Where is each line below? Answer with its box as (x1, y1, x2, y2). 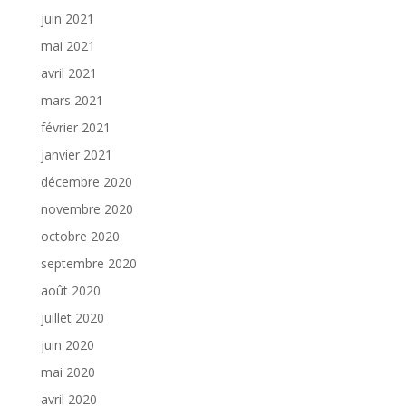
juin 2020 (40, 335, 94, 353)
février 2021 (40, 118, 111, 136)
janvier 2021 (40, 145, 112, 163)
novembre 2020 (40, 199, 133, 217)
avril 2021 (40, 63, 97, 82)
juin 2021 (40, 9, 94, 27)
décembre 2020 (40, 172, 132, 190)
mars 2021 (40, 91, 103, 109)
